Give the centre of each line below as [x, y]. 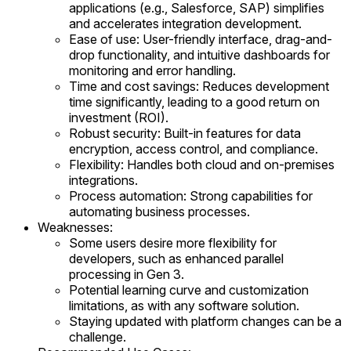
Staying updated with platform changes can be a [205, 321]
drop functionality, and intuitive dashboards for [199, 55]
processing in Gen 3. [127, 274]
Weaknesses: [75, 227]
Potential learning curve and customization [189, 290]
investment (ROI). [119, 118]
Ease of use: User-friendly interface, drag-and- [201, 39]
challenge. [98, 337]
